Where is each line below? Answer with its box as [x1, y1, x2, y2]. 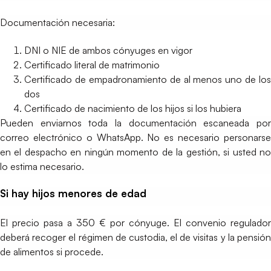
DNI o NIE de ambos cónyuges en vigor [24, 44, 192, 57]
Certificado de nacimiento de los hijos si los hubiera [24, 102, 241, 115]
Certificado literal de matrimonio [24, 59, 160, 71]
